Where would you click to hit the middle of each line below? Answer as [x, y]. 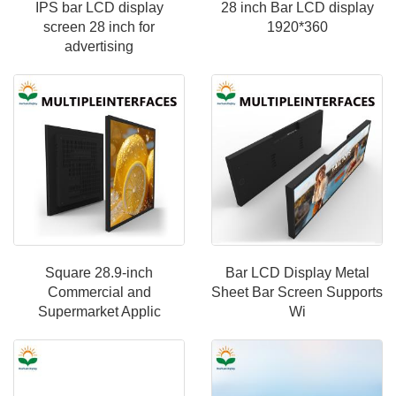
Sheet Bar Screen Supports [297, 292]
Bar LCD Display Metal [297, 273]
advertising [99, 46]
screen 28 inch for [99, 27]
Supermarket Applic [99, 312]
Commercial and [99, 292]
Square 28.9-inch [99, 273]
